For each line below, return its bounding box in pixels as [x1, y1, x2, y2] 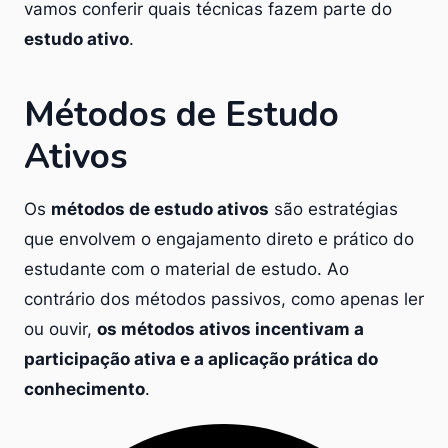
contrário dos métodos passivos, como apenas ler [24, 288, 424, 309]
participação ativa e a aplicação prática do [24, 348, 378, 369]
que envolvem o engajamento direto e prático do [24, 228, 414, 249]
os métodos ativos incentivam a [97, 318, 364, 339]
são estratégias [269, 198, 398, 219]
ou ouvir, [24, 318, 97, 339]
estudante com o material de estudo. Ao [24, 258, 349, 279]
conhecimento [24, 378, 145, 399]
